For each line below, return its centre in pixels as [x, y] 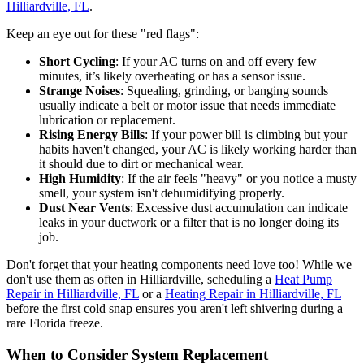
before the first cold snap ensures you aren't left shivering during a [175, 308]
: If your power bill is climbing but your [246, 134]
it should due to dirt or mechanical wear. [141, 163]
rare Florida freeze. [55, 323]
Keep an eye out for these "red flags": [103, 33]
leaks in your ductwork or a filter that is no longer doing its [189, 222]
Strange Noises [80, 90]
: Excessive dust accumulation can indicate [239, 207]
